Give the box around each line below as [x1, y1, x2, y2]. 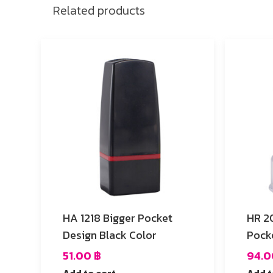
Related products [53, 1, 145, 19]
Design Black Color [63, 227, 157, 244]
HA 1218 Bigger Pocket [63, 210, 172, 227]
